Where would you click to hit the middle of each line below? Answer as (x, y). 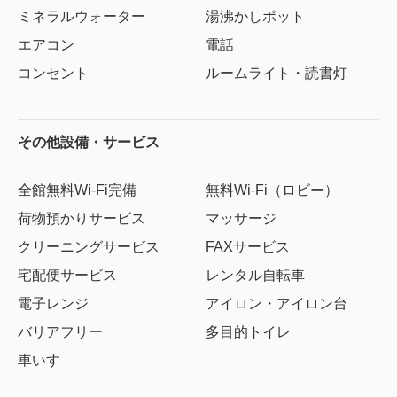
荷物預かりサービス (82, 219)
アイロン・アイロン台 (277, 304)
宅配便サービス (67, 276)
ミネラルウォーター (82, 17)
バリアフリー (60, 332)
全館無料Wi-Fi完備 (77, 191)
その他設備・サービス (89, 143)
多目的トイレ (249, 332)
